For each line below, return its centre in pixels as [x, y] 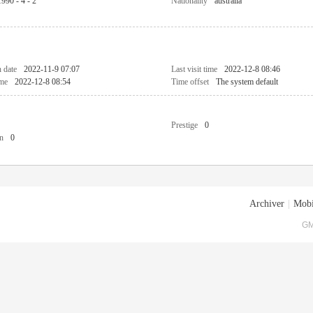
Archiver [267, 204]
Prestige [184, 125]
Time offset [190, 82]
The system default [247, 82]
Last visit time [194, 69]
